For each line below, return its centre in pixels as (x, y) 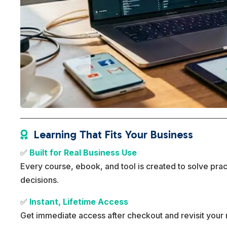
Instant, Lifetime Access (79, 202)
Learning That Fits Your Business (114, 135)
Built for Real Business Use (83, 153)
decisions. (40, 180)
